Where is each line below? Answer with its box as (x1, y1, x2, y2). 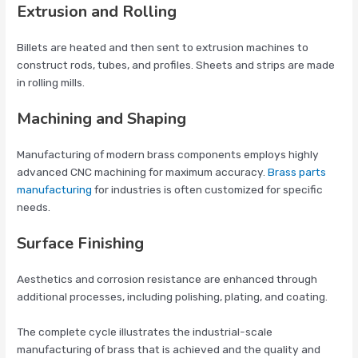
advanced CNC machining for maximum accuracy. (17, 165, 268, 179)
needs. (17, 201, 51, 214)
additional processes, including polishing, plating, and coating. (17, 290, 328, 304)
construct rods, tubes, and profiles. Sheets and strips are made (17, 58, 336, 72)
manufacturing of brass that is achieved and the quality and (17, 343, 321, 356)
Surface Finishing (17, 233, 145, 255)
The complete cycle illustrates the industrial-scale (17, 325, 273, 339)
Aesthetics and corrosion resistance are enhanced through (17, 272, 318, 286)
